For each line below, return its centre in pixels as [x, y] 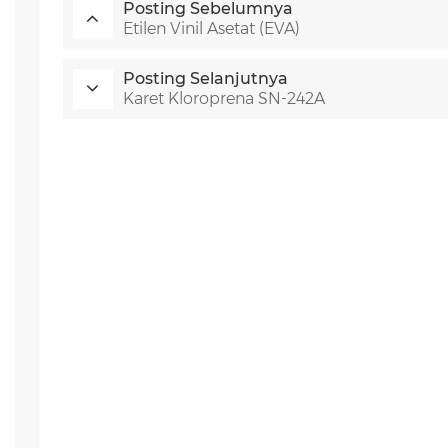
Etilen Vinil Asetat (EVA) [211, 28]
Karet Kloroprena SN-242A [223, 98]
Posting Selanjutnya [205, 78]
